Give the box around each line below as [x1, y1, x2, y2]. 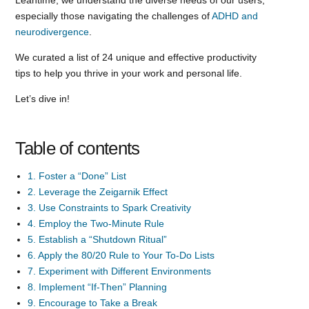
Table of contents [15, 137, 140, 159]
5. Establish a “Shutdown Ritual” [28, 233, 168, 245]
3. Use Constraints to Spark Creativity [28, 201, 192, 213]
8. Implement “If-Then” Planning [28, 281, 168, 292]
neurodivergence [15, 26, 90, 37]
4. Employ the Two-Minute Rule [28, 217, 165, 229]
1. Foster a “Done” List [28, 170, 127, 181]
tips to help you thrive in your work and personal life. [15, 67, 243, 79]
